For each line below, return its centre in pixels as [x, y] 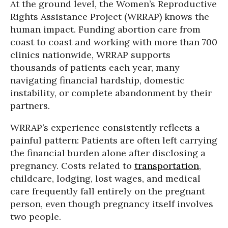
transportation [167, 166]
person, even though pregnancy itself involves [112, 204]
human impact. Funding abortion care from [105, 29]
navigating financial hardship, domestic [97, 80]
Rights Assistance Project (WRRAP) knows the [110, 17]
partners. [30, 106]
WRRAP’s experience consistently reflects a [105, 127]
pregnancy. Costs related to [72, 166]
